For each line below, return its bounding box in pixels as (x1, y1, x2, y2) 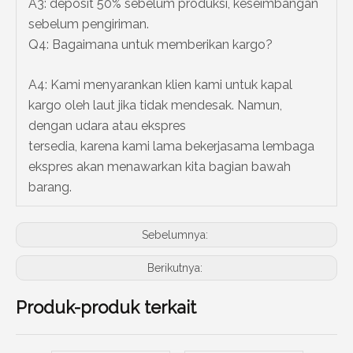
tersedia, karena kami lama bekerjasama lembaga (28, 139, 314, 154)
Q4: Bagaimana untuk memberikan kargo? (28, 37, 273, 53)
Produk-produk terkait (16, 297, 196, 318)
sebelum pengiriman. (28, 17, 149, 32)
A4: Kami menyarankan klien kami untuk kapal (28, 77, 292, 93)
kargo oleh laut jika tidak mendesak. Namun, (28, 98, 282, 113)
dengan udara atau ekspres (28, 118, 186, 134)
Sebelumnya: (142, 229, 211, 242)
